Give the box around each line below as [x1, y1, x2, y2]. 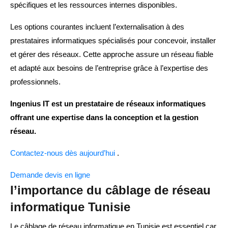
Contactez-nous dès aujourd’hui [10, 149, 117, 158]
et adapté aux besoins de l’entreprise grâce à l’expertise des [10, 64, 208, 73]
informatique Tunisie [10, 200, 130, 214]
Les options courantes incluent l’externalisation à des [10, 22, 184, 32]
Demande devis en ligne [10, 170, 90, 180]
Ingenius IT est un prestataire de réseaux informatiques [10, 99, 206, 108]
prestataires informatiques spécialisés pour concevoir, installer [10, 36, 216, 45]
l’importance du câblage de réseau [10, 183, 211, 197]
